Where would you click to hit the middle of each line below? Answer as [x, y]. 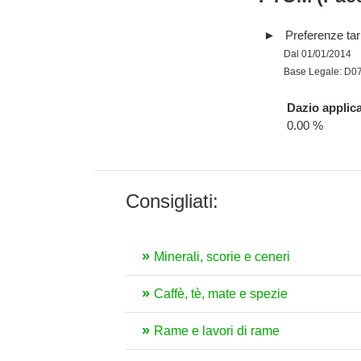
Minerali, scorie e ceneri [222, 257]
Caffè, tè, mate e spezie [221, 294]
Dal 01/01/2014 [318, 54]
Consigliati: [172, 201]
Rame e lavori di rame [217, 331]
